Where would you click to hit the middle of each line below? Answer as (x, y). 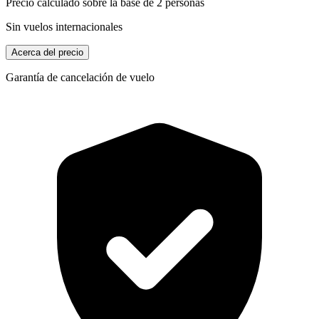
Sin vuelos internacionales (64, 26)
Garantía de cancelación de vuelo (80, 77)
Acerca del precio (47, 52)
